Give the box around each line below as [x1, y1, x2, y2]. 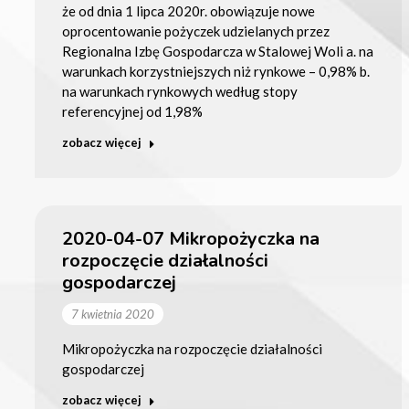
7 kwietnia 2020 [70, 306, 154, 321]
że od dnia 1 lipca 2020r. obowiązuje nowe [61, 2, 315, 19]
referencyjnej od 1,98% [61, 102, 203, 120]
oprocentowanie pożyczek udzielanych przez [61, 22, 330, 39]
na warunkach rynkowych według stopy [61, 82, 298, 100]
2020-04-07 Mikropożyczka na [61, 225, 320, 251]
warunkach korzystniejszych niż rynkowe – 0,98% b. [61, 62, 370, 79]
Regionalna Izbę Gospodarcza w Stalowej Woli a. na [61, 42, 373, 59]
